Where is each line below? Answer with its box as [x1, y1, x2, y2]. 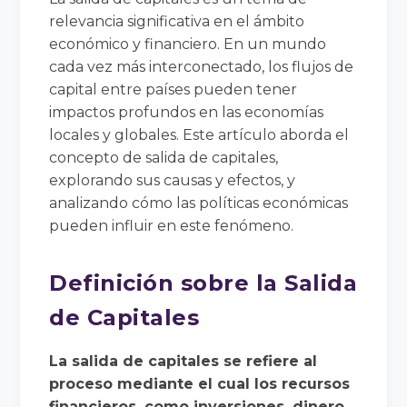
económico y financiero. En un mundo [49, 35, 327, 53]
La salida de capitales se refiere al [49, 352, 318, 370]
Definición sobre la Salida [49, 269, 358, 296]
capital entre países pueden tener [49, 80, 298, 98]
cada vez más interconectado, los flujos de [49, 57, 354, 75]
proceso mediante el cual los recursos [49, 374, 351, 392]
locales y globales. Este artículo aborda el [49, 125, 350, 144]
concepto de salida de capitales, [49, 148, 279, 166]
